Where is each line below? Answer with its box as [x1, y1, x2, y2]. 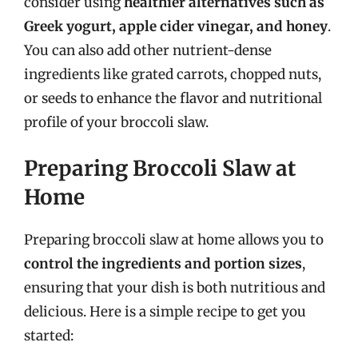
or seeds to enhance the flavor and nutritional [24, 89, 322, 107]
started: [24, 327, 74, 344]
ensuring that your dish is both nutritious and [24, 279, 325, 296]
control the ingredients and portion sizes [24, 255, 302, 272]
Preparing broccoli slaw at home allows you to [24, 231, 324, 249]
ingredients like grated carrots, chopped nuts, [24, 65, 321, 83]
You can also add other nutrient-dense [24, 41, 272, 59]
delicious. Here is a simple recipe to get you [24, 303, 306, 320]
